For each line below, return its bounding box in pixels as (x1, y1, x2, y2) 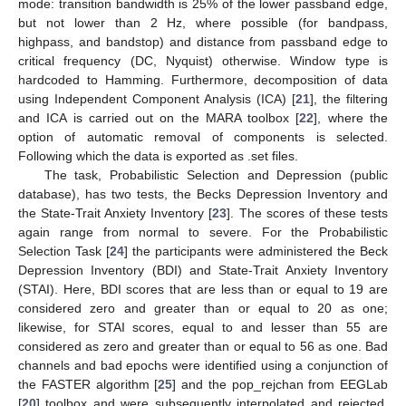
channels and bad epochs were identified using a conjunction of (18, 358, 388, 373)
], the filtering (310, 92, 388, 107)
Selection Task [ (18, 244, 110, 259)
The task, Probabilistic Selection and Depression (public (43, 168, 388, 183)
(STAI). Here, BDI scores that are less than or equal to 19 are (18, 282, 388, 297)
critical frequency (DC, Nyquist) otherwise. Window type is (18, 53, 388, 69)
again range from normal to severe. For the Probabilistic (18, 225, 388, 240)
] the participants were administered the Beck (124, 244, 388, 259)
